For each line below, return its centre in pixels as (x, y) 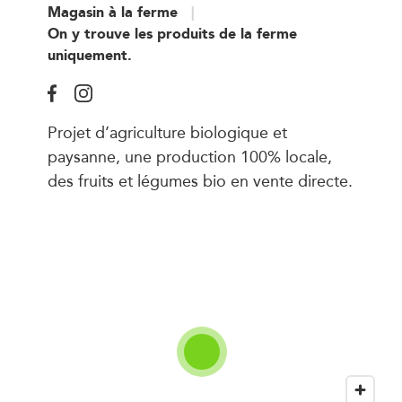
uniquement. (89, 55)
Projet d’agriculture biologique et (167, 131)
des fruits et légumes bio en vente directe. (200, 180)
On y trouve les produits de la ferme (172, 33)
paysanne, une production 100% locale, (189, 156)
